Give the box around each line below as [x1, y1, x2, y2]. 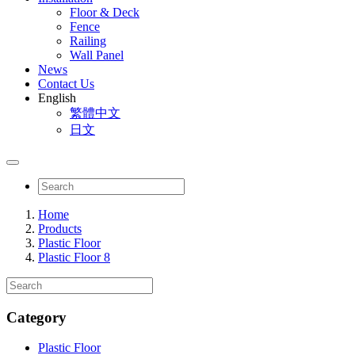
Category [6, 308, 67, 326]
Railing [70, 34, 106, 48]
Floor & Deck [70, 6, 139, 19]
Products [38, 222, 82, 235]
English [38, 91, 76, 105]
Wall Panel [70, 48, 124, 62]
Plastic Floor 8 [38, 250, 110, 264]
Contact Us [38, 77, 94, 90]
